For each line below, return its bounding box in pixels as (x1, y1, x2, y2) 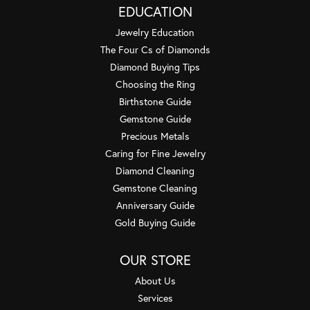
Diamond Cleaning (116, 163, 194, 177)
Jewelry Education (116, 25, 194, 39)
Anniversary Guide (116, 198, 194, 212)
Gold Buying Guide (115, 215, 195, 229)
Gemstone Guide (119, 111, 191, 125)
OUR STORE (119, 250, 191, 269)
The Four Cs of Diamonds (100, 42, 210, 56)
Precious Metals (120, 129, 190, 143)
